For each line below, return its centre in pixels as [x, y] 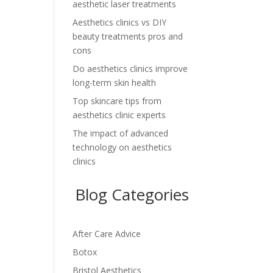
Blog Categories [132, 194]
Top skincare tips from [117, 101]
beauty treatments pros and [128, 36]
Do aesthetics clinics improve [130, 68]
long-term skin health [115, 82]
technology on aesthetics [122, 147]
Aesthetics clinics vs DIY [120, 22]
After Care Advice [107, 233]
